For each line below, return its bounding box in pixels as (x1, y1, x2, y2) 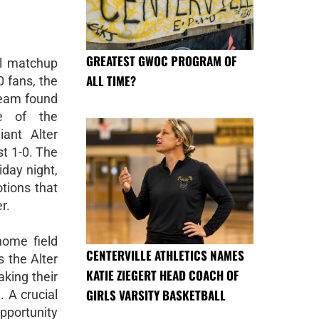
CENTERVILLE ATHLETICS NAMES (86, 246, 244, 264)
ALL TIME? (86, 72, 136, 90)
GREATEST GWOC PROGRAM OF (86, 52, 236, 70)
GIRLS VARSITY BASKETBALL (86, 286, 226, 304)
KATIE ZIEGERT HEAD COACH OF (86, 266, 239, 284)
